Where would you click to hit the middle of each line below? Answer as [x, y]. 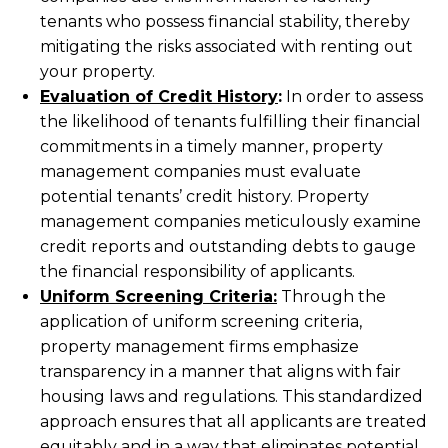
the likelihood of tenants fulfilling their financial [230, 121]
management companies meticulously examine [230, 221]
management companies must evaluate [200, 171]
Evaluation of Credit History [159, 96]
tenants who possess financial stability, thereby [225, 21]
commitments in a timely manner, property [211, 146]
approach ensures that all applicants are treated [233, 421]
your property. [97, 71]
